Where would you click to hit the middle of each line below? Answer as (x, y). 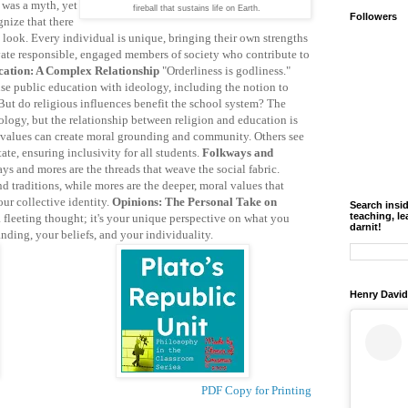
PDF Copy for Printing (256, 391)
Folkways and (238, 153)
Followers (373, 17)
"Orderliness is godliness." (226, 71)
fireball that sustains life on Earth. (195, 8)
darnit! (366, 227)
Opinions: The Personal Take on (194, 202)
